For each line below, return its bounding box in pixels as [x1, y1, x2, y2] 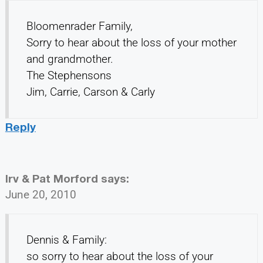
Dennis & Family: [26, 233, 107, 247]
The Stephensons [26, 69, 112, 83]
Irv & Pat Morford [5, 171, 98, 186]
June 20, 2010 [5, 188, 76, 202]
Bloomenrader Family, [26, 19, 133, 33]
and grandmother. [26, 52, 113, 66]
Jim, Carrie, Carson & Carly [26, 85, 155, 99]
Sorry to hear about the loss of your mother [26, 36, 237, 50]
